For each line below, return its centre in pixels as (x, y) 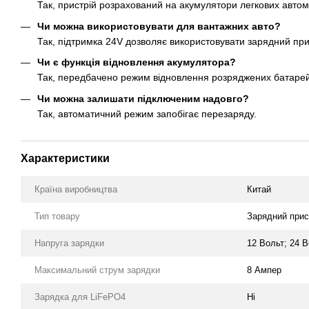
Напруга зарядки (69, 243)
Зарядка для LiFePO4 (80, 297)
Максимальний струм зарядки (97, 270)
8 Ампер (264, 270)
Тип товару (57, 216)
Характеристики (65, 158)
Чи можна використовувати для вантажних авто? (159, 26)
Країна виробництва (76, 189)
